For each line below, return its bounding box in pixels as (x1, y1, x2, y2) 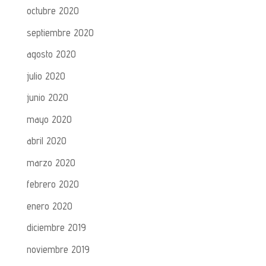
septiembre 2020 (26, 26, 94, 39)
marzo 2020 (26, 156, 75, 169)
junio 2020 (26, 91, 68, 104)
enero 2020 (26, 199, 72, 212)
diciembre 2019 (26, 221, 86, 234)
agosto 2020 (26, 48, 76, 61)
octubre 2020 (26, 5, 79, 17)
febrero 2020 (26, 178, 79, 191)
